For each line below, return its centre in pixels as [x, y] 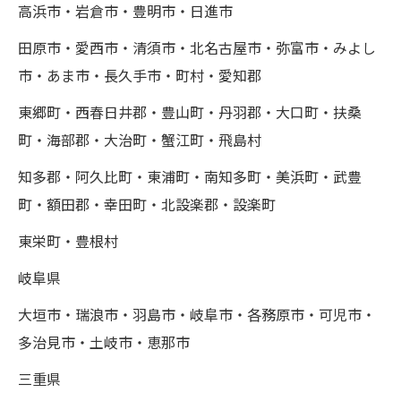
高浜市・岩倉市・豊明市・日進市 [125, 12]
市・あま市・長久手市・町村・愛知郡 [140, 77]
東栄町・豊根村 [75, 242]
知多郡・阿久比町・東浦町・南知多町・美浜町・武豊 [190, 178]
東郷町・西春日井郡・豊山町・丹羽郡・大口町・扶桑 [190, 113]
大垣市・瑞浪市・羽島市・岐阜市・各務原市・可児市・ [197, 316]
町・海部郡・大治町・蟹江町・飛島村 [140, 141]
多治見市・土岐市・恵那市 [104, 343]
